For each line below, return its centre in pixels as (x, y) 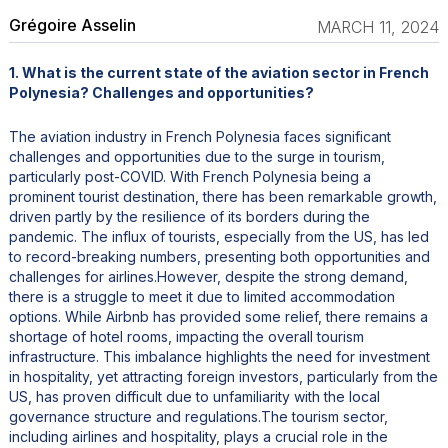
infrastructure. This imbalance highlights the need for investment (219, 356)
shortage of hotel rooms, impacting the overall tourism (186, 336)
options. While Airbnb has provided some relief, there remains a (218, 316)
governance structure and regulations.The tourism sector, (198, 416)
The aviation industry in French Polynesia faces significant (199, 136)
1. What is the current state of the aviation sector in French (218, 72)
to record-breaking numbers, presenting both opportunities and (219, 256)
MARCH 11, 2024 (378, 26)
